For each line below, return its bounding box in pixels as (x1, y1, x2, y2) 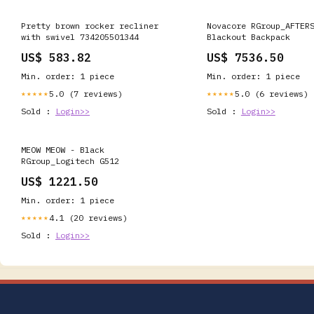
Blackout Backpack (206, 31, 290, 42)
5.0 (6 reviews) (234, 88, 308, 99)
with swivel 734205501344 (21, 31, 139, 42)
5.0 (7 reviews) (49, 88, 123, 99)
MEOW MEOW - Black (21, 144, 104, 155)
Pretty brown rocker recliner (21, 20, 158, 31)
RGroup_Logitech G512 (21, 155, 119, 166)
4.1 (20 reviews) (49, 212, 128, 223)
